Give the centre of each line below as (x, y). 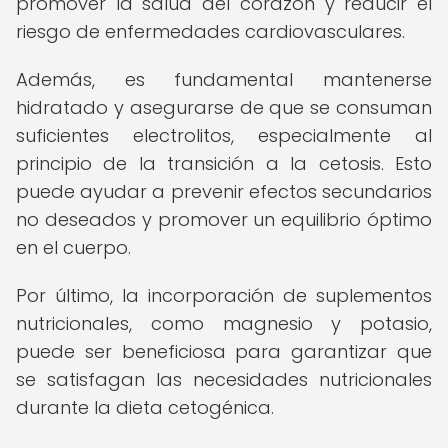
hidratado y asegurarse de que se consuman (224, 107)
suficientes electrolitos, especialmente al (224, 135)
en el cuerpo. (73, 247)
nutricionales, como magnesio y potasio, (224, 323)
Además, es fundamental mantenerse (224, 79)
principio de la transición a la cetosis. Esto (224, 163)
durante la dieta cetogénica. (145, 407)
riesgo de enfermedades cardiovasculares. (210, 31)
